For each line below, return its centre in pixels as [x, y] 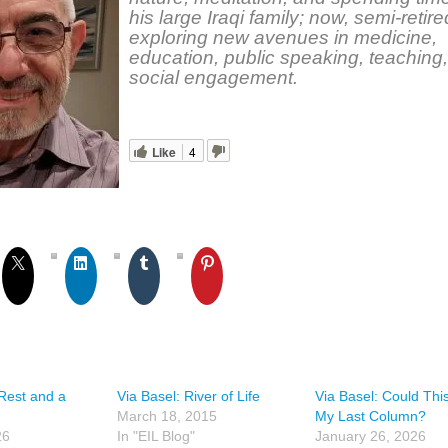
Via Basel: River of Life [188, 396]
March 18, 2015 [167, 416]
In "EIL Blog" [156, 436]
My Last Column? [370, 416]
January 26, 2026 [370, 436]
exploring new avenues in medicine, [283, 37]
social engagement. [213, 77]
